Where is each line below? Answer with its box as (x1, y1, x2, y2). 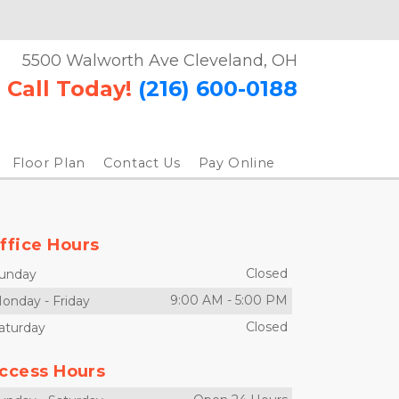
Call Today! (7, 76, 132, 102)
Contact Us (103, 155, 181, 171)
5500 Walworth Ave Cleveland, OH (22, 51, 297, 70)
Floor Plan (12, 155, 85, 171)
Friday (53, 293, 90, 309)
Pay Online (198, 155, 275, 171)
